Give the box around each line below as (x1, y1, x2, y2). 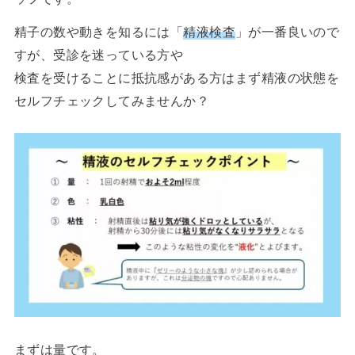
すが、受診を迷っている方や (13, 48, 184, 63)
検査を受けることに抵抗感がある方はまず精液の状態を (13, 71, 340, 86)
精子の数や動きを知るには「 (13, 25, 184, 40)
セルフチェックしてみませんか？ (13, 94, 210, 109)
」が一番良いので (235, 25, 340, 40)
